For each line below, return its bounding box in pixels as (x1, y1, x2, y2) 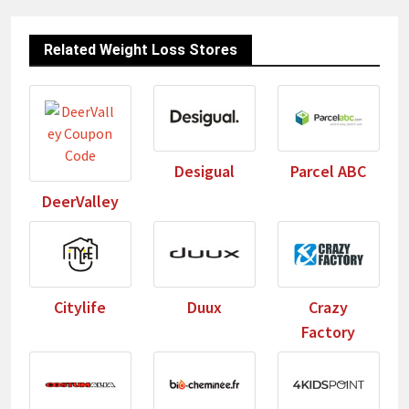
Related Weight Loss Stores (44, 41, 237, 59)
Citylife (54, 297, 107, 319)
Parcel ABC (290, 161, 367, 183)
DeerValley (41, 191, 119, 213)
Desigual (173, 161, 235, 183)
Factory (301, 321, 356, 343)
